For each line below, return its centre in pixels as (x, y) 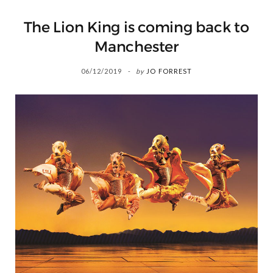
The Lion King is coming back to (136, 27)
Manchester (136, 47)
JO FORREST (169, 71)
